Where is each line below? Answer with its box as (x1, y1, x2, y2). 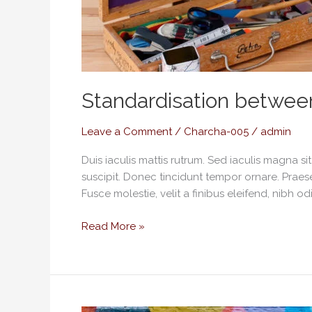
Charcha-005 (184, 125, 249, 138)
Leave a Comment (81, 125, 172, 138)
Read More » (81, 219, 145, 233)
